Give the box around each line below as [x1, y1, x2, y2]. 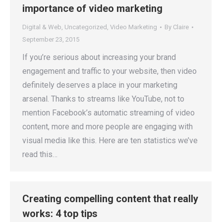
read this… [22, 150, 57, 159]
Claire [173, 23, 189, 31]
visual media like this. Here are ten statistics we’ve [22, 136, 198, 145]
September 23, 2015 [22, 36, 79, 43]
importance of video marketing [22, 2, 163, 14]
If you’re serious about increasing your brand [22, 53, 176, 62]
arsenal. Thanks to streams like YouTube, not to [22, 94, 184, 104]
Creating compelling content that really [22, 193, 198, 205]
